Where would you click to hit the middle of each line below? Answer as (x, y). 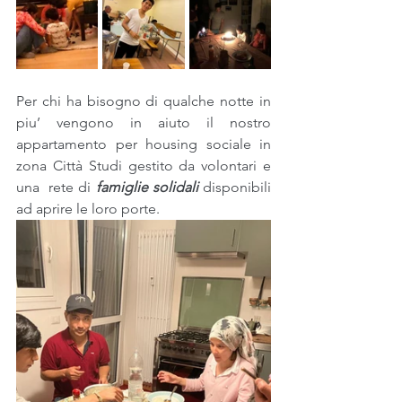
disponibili (235, 188)
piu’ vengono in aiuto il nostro (144, 123)
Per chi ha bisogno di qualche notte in (144, 101)
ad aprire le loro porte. (88, 209)
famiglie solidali (147, 188)
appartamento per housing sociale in (144, 144)
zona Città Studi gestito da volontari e (144, 166)
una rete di (56, 188)
